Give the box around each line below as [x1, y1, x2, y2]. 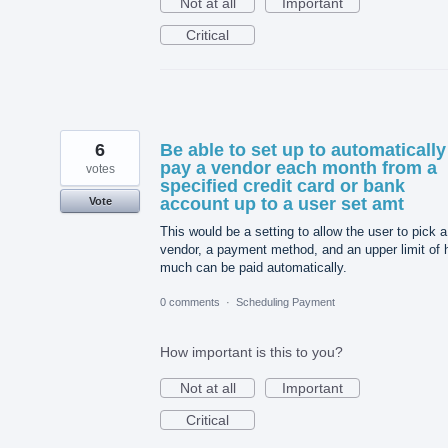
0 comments [160, 296, 220, 309]
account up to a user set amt [160, 194, 404, 215]
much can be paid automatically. [160, 260, 347, 276]
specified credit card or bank [160, 176, 405, 197]
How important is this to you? [160, 344, 343, 361]
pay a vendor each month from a [160, 158, 437, 179]
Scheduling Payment [236, 296, 335, 309]
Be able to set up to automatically [160, 140, 446, 161]
